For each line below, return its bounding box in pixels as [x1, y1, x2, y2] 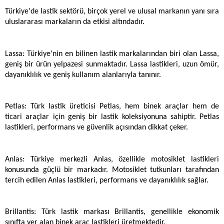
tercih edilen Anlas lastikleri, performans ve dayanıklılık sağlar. [5, 176, 208, 184]
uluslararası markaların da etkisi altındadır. [5, 18, 146, 26]
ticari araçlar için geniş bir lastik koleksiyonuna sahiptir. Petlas [5, 113, 219, 121]
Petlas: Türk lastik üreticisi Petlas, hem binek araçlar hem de [5, 102, 219, 111]
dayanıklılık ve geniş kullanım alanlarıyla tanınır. [5, 70, 161, 79]
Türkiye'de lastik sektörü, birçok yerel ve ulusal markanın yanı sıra [5, 7, 219, 16]
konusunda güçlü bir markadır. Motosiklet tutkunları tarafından [5, 165, 219, 174]
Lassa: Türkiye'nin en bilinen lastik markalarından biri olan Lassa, [5, 49, 219, 58]
